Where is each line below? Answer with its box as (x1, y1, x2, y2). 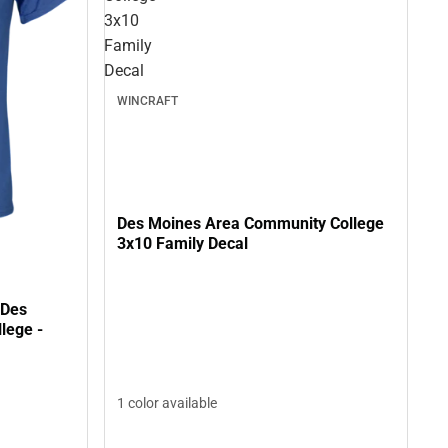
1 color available (117, 394, 217, 411)
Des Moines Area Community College (117, 214, 384, 234)
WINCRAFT (117, 93, 178, 108)
